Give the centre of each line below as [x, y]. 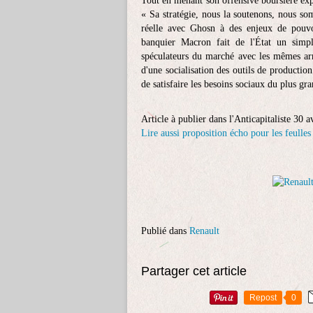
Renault [204, 231]
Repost [263, 298]
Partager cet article [194, 271]
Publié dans [164, 231]
